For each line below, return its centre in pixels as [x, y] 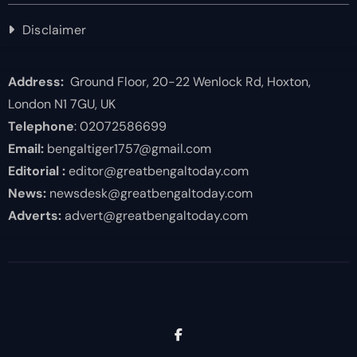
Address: [35, 81]
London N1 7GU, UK [61, 104]
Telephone [41, 126]
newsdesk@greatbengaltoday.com [149, 193]
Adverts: [34, 215]
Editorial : [36, 171]
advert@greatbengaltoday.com [154, 215]
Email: [25, 148]
